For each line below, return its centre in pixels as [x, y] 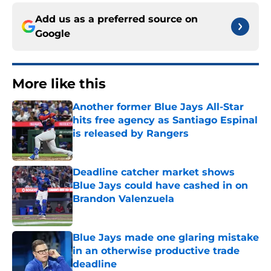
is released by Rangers [131, 134]
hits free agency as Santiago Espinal [165, 120]
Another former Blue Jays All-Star [158, 107]
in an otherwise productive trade [156, 251]
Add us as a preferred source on [116, 19]
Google [53, 34]
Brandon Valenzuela [123, 199]
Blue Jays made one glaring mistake [166, 238]
